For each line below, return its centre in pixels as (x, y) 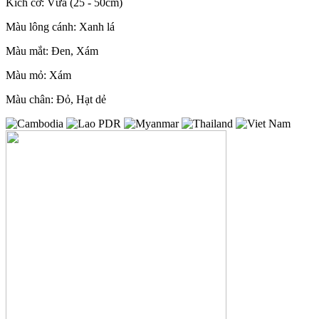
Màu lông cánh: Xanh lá (60, 27)
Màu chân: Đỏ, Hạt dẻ (56, 100)
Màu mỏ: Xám (38, 75)
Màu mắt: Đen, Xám (52, 51)
